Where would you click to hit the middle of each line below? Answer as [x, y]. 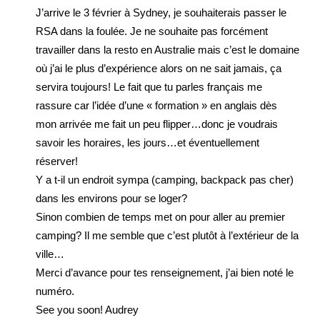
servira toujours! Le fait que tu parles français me [149, 87]
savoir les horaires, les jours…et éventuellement [147, 142]
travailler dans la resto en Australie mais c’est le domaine [167, 50]
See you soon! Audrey [87, 310]
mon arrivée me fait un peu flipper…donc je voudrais [157, 124]
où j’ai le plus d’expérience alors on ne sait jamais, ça [159, 68]
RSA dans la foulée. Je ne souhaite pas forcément [152, 31]
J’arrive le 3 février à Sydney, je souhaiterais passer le [161, 12]
